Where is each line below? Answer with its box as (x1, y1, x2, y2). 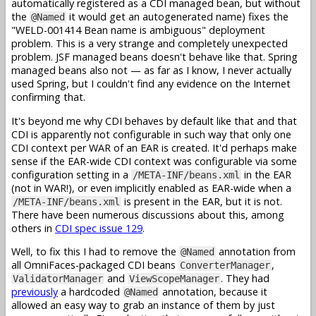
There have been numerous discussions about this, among (11, 207, 284, 221)
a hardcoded (58, 284, 123, 298)
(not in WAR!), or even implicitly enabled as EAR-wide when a (11, 181, 291, 195)
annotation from (216, 244, 296, 258)
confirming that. (11, 90, 85, 104)
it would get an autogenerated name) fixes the (66, 10, 288, 24)
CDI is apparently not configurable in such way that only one (11, 127, 291, 141)
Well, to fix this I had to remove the (11, 244, 179, 258)
